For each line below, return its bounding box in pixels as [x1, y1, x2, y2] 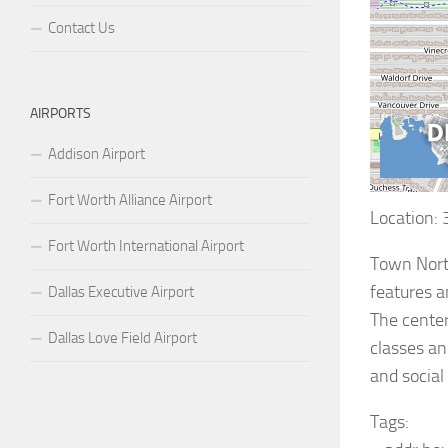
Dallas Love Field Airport [48, 328, 197, 347]
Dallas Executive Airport [48, 282, 194, 301]
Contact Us [48, 18, 115, 37]
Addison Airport [48, 144, 145, 163]
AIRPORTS [30, 104, 91, 122]
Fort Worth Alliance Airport [48, 190, 212, 209]
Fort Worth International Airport [48, 236, 244, 255]
